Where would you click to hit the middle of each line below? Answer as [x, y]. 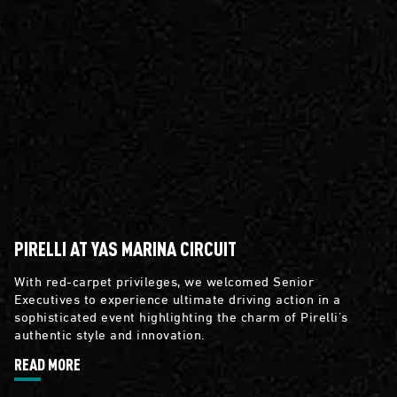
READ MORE [47, 364]
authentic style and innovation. [110, 334]
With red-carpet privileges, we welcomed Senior [164, 281]
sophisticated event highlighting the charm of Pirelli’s [181, 316]
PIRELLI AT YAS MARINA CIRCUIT [125, 249]
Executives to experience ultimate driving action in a [178, 299]
